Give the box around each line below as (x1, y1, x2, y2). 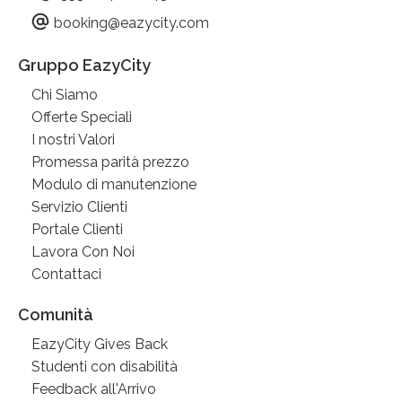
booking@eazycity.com (54, 13, 209, 31)
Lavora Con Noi (31, 242, 135, 260)
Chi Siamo (31, 85, 98, 103)
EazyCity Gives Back (31, 335, 168, 353)
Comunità (18, 304, 93, 324)
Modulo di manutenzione (31, 175, 197, 193)
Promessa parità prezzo (31, 153, 189, 170)
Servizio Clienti (31, 197, 127, 215)
